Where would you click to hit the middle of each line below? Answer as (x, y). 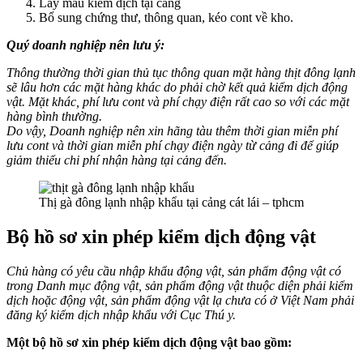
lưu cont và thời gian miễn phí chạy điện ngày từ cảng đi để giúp (173, 146)
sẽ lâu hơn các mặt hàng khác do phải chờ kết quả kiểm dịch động (177, 88)
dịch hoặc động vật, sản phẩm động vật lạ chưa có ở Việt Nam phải (180, 300)
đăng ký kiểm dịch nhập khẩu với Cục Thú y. (121, 314)
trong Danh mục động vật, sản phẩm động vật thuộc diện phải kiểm (180, 285)
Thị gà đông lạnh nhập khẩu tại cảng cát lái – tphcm (171, 203)
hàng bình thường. (54, 117)
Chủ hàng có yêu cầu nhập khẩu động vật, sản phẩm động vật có (174, 271)
